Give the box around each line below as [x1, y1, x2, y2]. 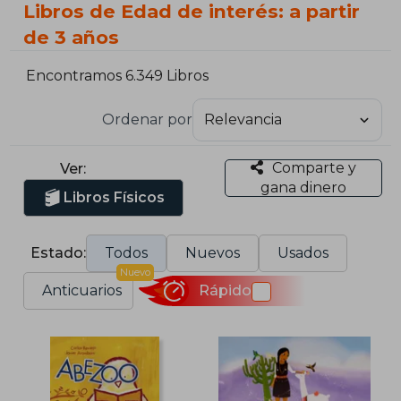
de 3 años [23, 26, 120, 48]
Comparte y [271, 158, 356, 176]
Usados [277, 243, 329, 261]
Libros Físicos [64, 188, 166, 206]
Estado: [30, 243, 87, 261]
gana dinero [260, 178, 346, 196]
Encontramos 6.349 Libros [26, 67, 209, 85]
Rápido [198, 282, 252, 300]
